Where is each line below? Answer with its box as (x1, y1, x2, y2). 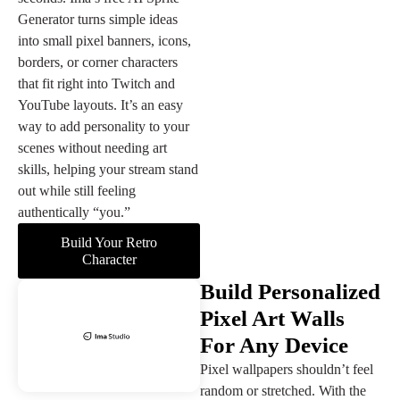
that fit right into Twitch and (18, 76, 175, 92)
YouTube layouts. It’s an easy (18, 97, 183, 113)
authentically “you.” (18, 204, 130, 221)
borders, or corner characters (18, 54, 178, 71)
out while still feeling (18, 183, 136, 199)
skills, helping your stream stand (18, 162, 198, 178)
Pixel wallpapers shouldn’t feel (200, 362, 373, 378)
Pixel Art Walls (200, 306, 345, 331)
